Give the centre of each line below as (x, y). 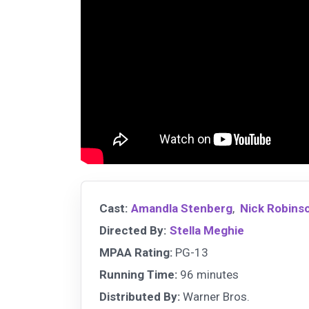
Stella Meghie (207, 231)
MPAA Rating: (136, 253)
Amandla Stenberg (182, 209)
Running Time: (138, 275)
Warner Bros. (215, 297)
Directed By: (133, 231)
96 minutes (208, 275)
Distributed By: (140, 297)
